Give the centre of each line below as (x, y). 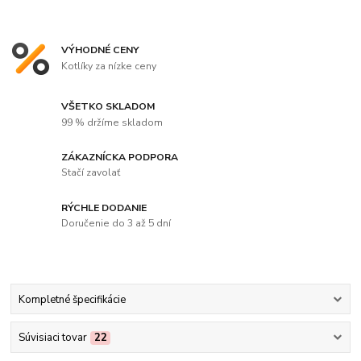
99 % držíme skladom (112, 122)
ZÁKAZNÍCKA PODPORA (120, 157)
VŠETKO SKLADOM (109, 106)
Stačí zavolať (91, 173)
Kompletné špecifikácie (72, 299)
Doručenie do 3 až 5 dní (116, 224)
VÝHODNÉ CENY (101, 50)
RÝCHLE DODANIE (104, 207)
